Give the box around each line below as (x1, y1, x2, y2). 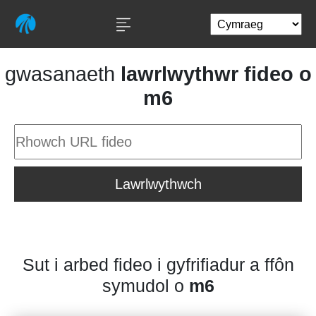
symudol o (102, 276, 189, 296)
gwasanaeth (4, 63, 121, 85)
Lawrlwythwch (114, 176, 202, 192)
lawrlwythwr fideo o (120, 63, 312, 85)
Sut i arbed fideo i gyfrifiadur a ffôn (22, 255, 294, 274)
